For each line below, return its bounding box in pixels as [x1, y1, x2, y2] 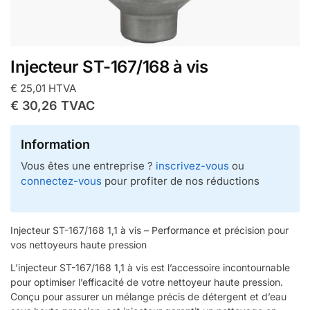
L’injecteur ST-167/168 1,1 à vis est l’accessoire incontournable [10, 262, 290, 274]
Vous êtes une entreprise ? [21, 158, 156, 172]
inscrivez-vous [156, 158, 229, 172]
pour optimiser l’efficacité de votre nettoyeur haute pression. [10, 276, 283, 289]
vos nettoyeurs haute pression [10, 239, 147, 251]
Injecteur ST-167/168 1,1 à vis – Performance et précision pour [10, 224, 289, 237]
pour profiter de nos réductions [102, 174, 259, 188]
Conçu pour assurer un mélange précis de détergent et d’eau [10, 291, 286, 303]
